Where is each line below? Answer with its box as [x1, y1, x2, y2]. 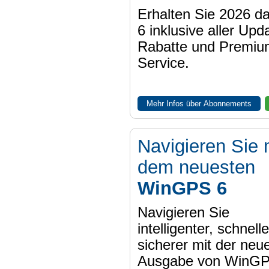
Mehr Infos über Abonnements [146, 99, 252, 109]
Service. [137, 55, 189, 71]
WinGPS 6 [137, 178, 227, 199]
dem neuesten [137, 157, 255, 178]
